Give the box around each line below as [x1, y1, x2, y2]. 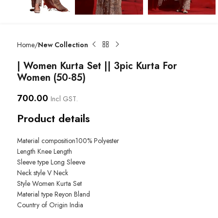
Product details [17, 110, 90, 126]
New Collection [38, 39, 88, 50]
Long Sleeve [51, 157, 85, 167]
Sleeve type [17, 157, 51, 167]
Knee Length [37, 146, 72, 156]
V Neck [47, 167, 68, 178]
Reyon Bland [54, 189, 90, 199]
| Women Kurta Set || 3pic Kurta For [17, 58, 177, 73]
